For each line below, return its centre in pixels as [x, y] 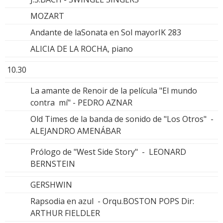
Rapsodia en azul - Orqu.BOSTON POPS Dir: [112, 201]
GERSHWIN [51, 184]
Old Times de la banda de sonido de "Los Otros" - [122, 119]
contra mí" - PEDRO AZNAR [81, 102]
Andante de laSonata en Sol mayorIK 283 [106, 32]
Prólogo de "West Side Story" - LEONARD [108, 152]
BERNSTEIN [53, 164]
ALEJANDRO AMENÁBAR [76, 131]
